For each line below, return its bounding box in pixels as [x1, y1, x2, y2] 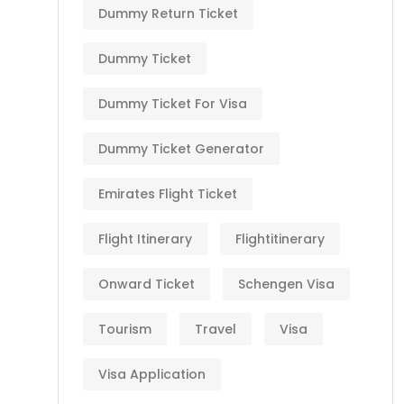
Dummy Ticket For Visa [98, 95, 247, 113]
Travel [195, 320, 236, 338]
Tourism [98, 320, 151, 338]
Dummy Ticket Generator [98, 140, 264, 158]
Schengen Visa [238, 275, 335, 293]
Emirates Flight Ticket [98, 185, 237, 203]
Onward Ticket [98, 275, 195, 293]
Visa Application [98, 365, 206, 383]
